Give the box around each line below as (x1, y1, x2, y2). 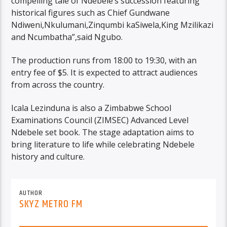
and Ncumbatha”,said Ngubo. (11, 31, 123, 43)
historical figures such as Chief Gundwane (11, 7, 170, 18)
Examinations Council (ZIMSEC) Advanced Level (11, 115, 189, 126)
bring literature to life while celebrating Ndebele (11, 139, 195, 150)
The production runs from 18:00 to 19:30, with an (11, 54, 197, 66)
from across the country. (11, 79, 105, 90)
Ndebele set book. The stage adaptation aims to (11, 127, 195, 138)
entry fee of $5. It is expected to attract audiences (11, 66, 198, 78)
